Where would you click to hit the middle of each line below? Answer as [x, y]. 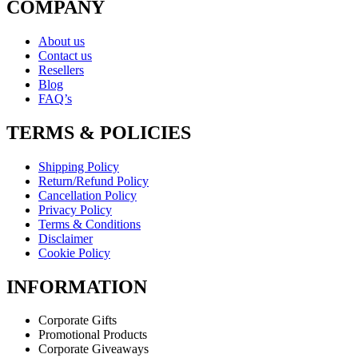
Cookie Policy [74, 253]
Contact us [65, 55]
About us [62, 41]
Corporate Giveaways [93, 349]
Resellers [61, 70]
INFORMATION [77, 286]
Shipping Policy [79, 166]
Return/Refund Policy [93, 181]
